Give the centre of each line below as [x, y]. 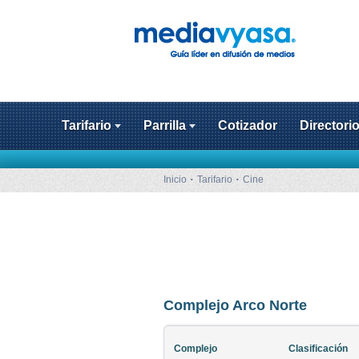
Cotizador [248, 125]
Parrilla [165, 125]
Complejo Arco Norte [235, 305]
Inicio [175, 179]
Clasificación [318, 349]
